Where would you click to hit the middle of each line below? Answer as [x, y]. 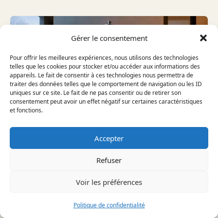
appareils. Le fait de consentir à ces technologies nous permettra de [101, 75]
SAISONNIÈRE [56, 195]
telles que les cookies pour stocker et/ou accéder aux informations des [105, 66]
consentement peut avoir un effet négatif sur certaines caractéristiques [106, 101]
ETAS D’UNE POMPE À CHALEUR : [104, 172]
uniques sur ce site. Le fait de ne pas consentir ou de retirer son [95, 93]
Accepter [109, 138]
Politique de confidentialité [109, 205]
